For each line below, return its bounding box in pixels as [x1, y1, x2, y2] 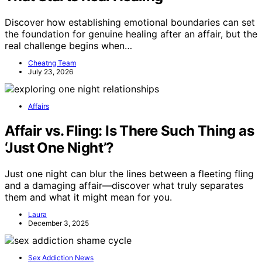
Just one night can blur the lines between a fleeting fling [5, 167, 254, 180]
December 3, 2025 [28, 218, 89, 227]
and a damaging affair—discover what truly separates [5, 179, 243, 191]
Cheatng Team [28, 58, 76, 67]
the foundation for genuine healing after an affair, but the [5, 27, 257, 40]
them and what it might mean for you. [5, 191, 172, 203]
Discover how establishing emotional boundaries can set [5, 16, 255, 28]
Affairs [28, 101, 49, 111]
